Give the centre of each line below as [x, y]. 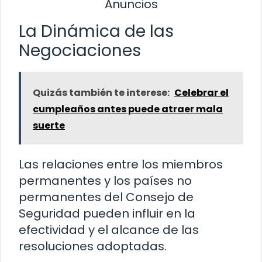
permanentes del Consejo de [106, 197]
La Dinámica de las [96, 31]
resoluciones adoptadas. [93, 246]
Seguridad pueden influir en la [107, 213]
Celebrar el [201, 92]
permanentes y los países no [105, 180]
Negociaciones [80, 50]
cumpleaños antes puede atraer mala [128, 109]
